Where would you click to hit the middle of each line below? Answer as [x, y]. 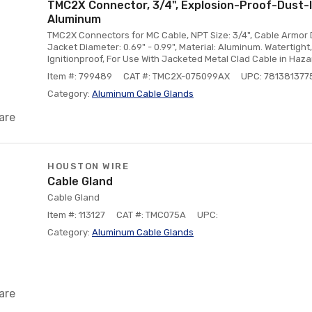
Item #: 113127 [76, 215]
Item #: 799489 [80, 76]
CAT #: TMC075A [151, 215]
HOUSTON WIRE [88, 166]
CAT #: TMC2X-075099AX [177, 76]
